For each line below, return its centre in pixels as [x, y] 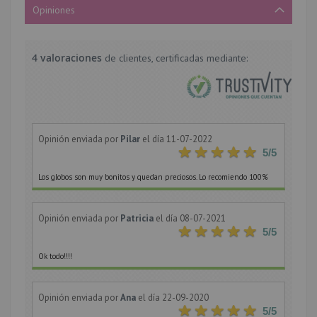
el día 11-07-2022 [177, 139]
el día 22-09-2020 [173, 298]
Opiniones [54, 10]
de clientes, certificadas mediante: [175, 58]
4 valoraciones [67, 58]
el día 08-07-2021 [191, 219]
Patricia [138, 219]
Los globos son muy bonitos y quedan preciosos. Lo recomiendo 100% [153, 177]
